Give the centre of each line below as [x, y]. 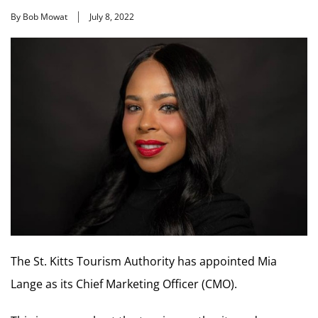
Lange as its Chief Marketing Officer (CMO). [124, 284]
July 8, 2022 [112, 17]
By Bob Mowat [39, 17]
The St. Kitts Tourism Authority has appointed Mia [144, 261]
